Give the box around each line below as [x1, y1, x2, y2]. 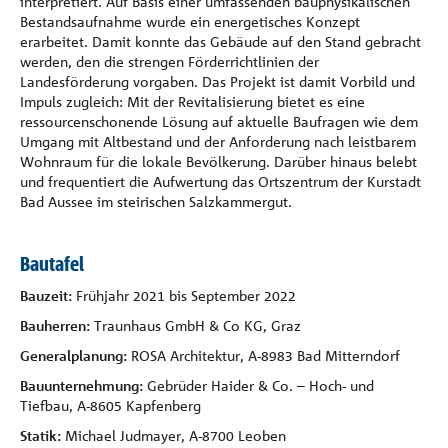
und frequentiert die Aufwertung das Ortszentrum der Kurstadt [20, 173, 421, 190]
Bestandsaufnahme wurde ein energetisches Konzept [20, 13, 360, 30]
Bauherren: [20, 317, 94, 334]
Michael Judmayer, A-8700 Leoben [61, 427, 286, 444]
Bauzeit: [20, 287, 76, 304]
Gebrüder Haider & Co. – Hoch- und [143, 377, 374, 394]
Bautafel [20, 251, 84, 276]
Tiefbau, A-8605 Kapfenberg [20, 397, 201, 414]
